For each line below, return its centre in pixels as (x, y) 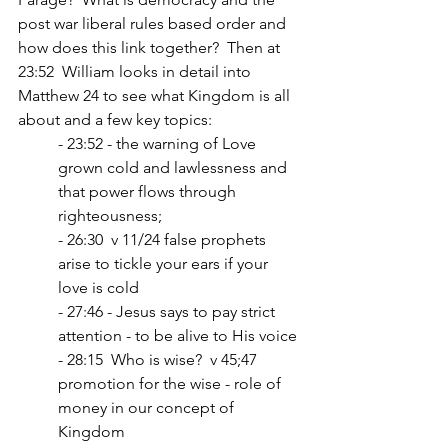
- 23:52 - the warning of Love (159, 143)
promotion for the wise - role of (171, 383)
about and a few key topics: (115, 119)
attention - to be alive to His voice (177, 335)
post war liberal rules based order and (154, 23)
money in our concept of (148, 407)
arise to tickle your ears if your (165, 263)
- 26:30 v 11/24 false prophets (164, 239)
